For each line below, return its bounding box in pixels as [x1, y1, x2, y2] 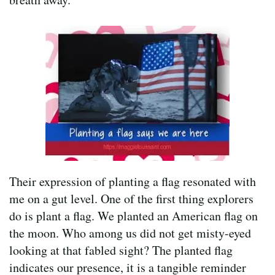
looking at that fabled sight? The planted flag [9, 241, 233, 258]
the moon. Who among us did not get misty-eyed [9, 224, 251, 241]
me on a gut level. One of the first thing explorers [9, 190, 254, 207]
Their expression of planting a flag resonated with [9, 172, 256, 190]
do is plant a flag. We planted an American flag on [9, 207, 258, 224]
